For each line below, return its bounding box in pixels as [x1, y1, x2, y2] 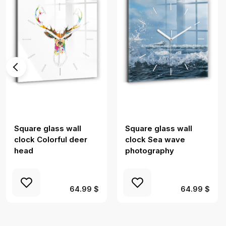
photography [125, 145, 174, 155]
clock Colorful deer [14, 134, 87, 144]
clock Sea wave [125, 134, 185, 144]
